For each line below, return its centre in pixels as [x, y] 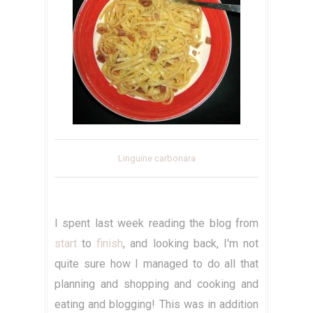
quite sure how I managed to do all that [156, 264]
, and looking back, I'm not [191, 244]
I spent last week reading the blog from [156, 224]
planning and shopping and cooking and [156, 284]
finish [110, 244]
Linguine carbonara [156, 159]
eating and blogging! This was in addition [156, 305]
